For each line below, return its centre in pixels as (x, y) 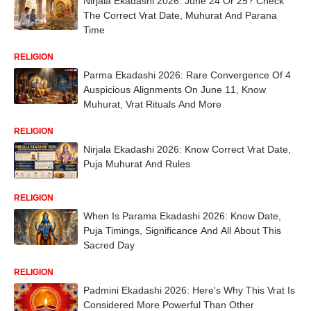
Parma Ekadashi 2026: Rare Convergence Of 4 (187, 75)
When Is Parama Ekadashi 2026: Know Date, (182, 216)
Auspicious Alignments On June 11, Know (175, 90)
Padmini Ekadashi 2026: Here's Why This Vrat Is (189, 290)
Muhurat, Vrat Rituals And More (152, 104)
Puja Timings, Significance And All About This (182, 230)
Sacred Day (109, 245)
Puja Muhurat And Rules (137, 164)
